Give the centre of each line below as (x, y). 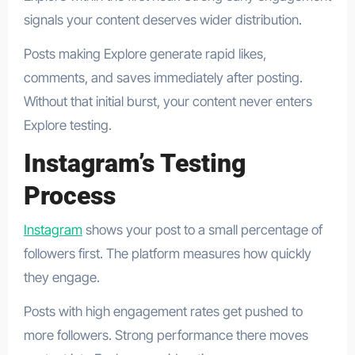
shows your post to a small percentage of (202, 229)
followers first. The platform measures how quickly (167, 253)
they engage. (61, 277)
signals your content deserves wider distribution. (162, 20)
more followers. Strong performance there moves (166, 335)
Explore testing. (67, 126)
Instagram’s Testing (134, 164)
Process (69, 196)
